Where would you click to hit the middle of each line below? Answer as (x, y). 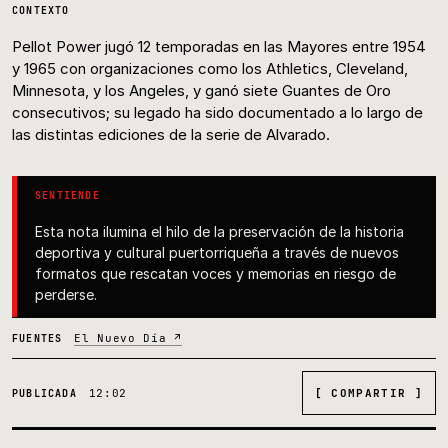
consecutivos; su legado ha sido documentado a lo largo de (217, 113)
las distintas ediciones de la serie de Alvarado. (171, 135)
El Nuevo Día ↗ (128, 338)
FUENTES (37, 339)
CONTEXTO (41, 11)
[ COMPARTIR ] (368, 393)
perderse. (66, 295)
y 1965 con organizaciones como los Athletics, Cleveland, (210, 69)
